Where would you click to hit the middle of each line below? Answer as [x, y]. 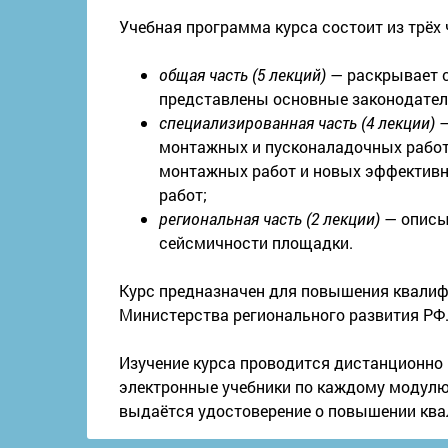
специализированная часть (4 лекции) [297, 122]
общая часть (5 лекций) [242, 74]
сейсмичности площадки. [256, 242]
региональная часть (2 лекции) [269, 218]
